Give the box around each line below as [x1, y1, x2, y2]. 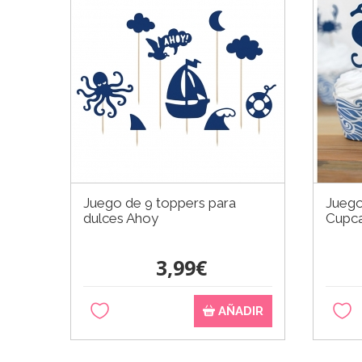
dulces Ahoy [83, 209, 158, 226]
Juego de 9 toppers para [83, 194, 236, 211]
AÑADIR [215, 303, 264, 318]
